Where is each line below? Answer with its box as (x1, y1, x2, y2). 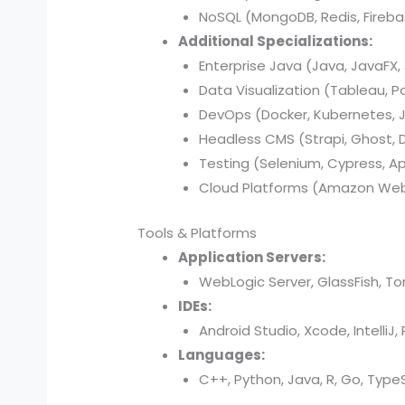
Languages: (178, 344, 266, 364)
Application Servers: (178, 247, 326, 267)
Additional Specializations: (178, 32, 373, 52)
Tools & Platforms (137, 222, 258, 242)
